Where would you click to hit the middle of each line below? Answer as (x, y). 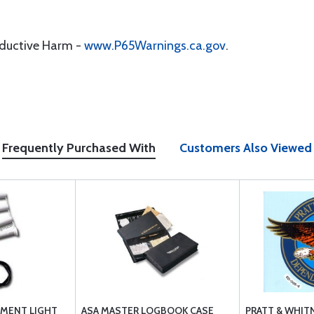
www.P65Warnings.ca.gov (155, 46)
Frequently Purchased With (79, 148)
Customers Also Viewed (246, 148)
